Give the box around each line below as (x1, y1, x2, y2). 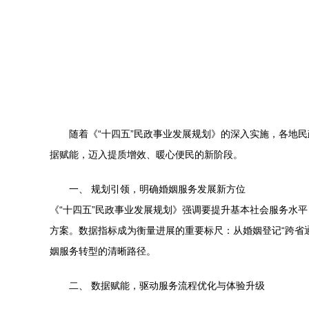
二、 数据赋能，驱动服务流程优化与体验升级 (69, 280, 265, 291)
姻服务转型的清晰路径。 (50, 246, 156, 257)
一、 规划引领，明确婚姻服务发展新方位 (69, 183, 246, 195)
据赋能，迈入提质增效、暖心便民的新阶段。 (50, 149, 243, 160)
